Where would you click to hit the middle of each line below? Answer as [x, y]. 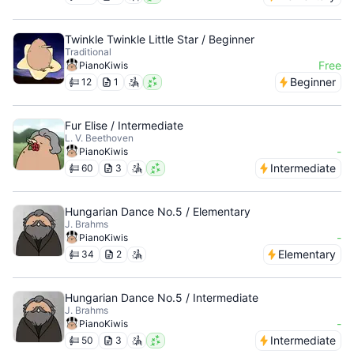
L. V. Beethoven [99, 138]
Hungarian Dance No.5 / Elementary [158, 211]
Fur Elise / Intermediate [124, 125]
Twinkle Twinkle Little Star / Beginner [160, 39]
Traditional [88, 52]
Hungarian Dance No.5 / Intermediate [162, 298]
